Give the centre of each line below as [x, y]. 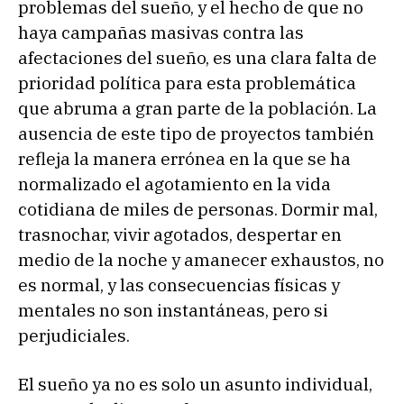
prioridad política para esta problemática [187, 83]
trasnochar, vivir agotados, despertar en [180, 234]
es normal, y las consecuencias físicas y [179, 285]
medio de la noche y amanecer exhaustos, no [201, 259]
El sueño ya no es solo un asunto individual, [195, 384]
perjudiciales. [74, 335]
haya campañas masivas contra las [161, 32]
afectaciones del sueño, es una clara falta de [197, 57]
